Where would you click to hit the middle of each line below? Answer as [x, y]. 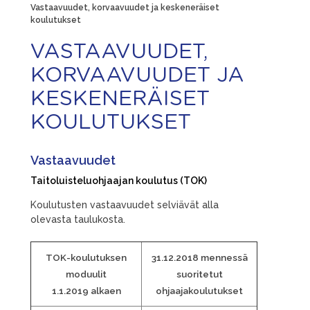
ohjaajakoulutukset [199, 290]
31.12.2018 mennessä [199, 257]
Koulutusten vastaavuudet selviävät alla [125, 204]
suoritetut [199, 274]
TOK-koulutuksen [86, 257]
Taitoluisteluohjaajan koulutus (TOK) [119, 180]
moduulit [86, 274]
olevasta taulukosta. [78, 219]
